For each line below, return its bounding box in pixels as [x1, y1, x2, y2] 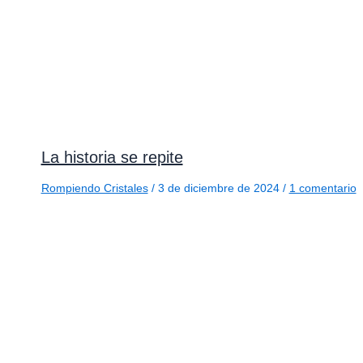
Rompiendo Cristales [41, 181, 148, 194]
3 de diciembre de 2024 [157, 181, 283, 194]
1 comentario [288, 181, 357, 194]
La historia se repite [41, 147, 183, 166]
